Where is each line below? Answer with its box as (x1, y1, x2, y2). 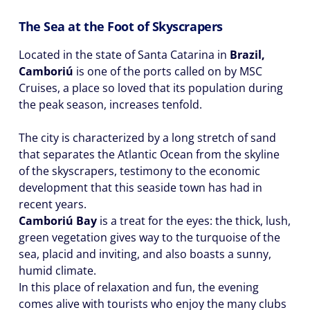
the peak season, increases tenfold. (19, 97, 202, 112)
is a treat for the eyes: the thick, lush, (97, 213, 291, 228)
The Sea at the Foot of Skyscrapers (19, 18, 223, 35)
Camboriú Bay (19, 213, 97, 228)
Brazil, (230, 47, 265, 62)
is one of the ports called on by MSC (73, 64, 262, 79)
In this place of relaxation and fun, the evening (19, 280, 259, 295)
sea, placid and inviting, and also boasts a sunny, (19, 246, 271, 262)
